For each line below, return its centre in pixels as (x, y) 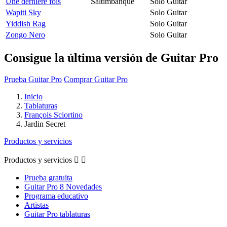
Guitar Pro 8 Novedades (63, 186)
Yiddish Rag (26, 23)
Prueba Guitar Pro (33, 79)
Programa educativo (56, 196)
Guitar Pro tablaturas (57, 214)
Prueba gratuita (48, 177)
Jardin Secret (45, 124)
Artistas (36, 205)
